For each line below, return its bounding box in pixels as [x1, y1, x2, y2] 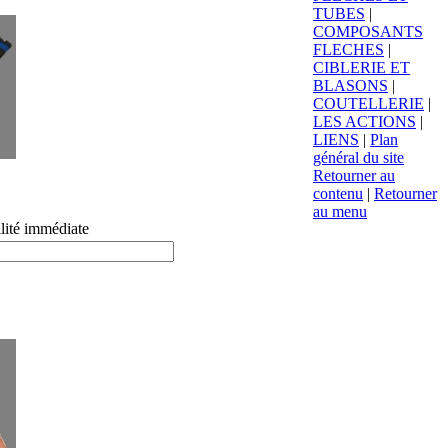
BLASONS [313, 76, 388, 94]
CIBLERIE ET [313, 58, 410, 76]
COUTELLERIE [313, 94, 424, 112]
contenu [313, 184, 363, 202]
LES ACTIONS [313, 112, 416, 130]
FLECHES [313, 40, 384, 58]
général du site [313, 148, 404, 166]
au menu [313, 202, 367, 220]
